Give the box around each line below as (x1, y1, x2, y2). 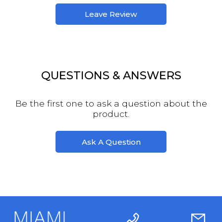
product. (93, 109, 129, 119)
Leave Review (85, 9, 137, 19)
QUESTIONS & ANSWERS (41, 68, 181, 83)
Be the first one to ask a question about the (15, 98, 207, 109)
